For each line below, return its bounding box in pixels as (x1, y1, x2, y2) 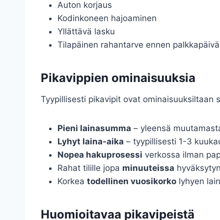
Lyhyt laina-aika (57, 137, 124, 147)
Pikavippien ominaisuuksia (41, 71, 195, 85)
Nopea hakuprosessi (57, 150, 142, 160)
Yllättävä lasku (57, 27, 115, 37)
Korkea (57, 176, 87, 187)
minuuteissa (122, 163, 174, 173)
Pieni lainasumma (57, 123, 131, 134)
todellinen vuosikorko (87, 176, 176, 187)
